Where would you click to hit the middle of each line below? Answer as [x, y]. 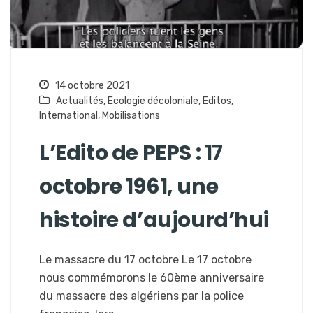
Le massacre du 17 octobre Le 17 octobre [145, 260]
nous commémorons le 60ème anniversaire [152, 278]
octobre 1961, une [129, 187]
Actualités [80, 101]
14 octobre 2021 [91, 86]
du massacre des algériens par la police [141, 296]
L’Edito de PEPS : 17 [131, 153]
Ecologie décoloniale [153, 101]
